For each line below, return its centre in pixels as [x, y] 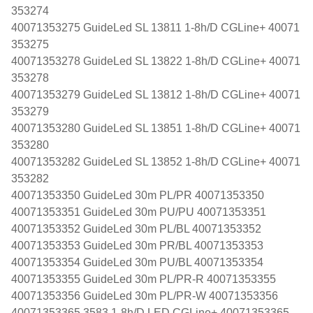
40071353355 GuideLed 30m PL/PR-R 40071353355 [144, 279]
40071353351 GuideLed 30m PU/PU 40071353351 [139, 212]
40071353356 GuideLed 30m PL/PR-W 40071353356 [145, 296]
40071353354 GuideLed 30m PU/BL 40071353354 [137, 262]
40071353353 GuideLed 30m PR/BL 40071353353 [137, 245]
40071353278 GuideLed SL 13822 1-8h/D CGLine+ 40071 [156, 61]
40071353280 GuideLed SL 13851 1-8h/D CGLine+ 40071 [156, 128]
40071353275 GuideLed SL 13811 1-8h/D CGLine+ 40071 [155, 27]
